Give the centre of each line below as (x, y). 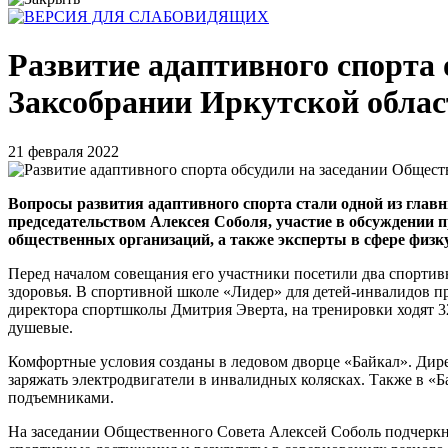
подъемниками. (61, 397)
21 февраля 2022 (63, 151)
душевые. (40, 327)
